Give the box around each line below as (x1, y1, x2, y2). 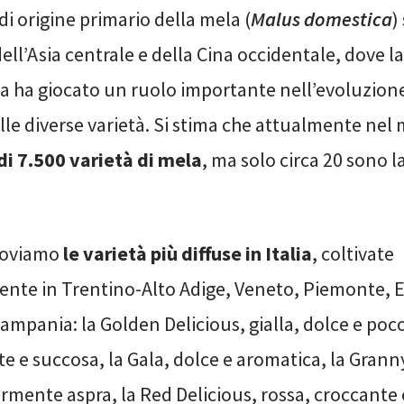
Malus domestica (250, 6, 392, 32)
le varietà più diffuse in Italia (63, 241, 312, 267)
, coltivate (312, 241, 394, 267)
